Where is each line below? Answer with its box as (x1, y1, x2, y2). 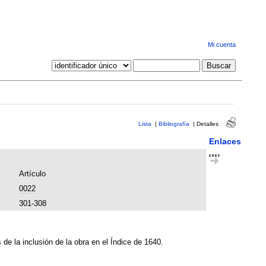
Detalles (196, 120, 218, 127)
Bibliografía (158, 120, 189, 127)
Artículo (18, 169, 46, 178)
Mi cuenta (207, 41, 236, 49)
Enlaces (208, 136, 241, 146)
